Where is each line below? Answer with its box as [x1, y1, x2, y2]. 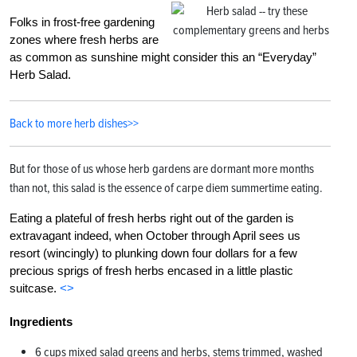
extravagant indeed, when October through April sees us [10, 228, 300, 242]
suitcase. [10, 280, 60, 295]
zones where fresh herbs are [10, 32, 159, 46]
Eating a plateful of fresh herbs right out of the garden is [10, 210, 294, 225]
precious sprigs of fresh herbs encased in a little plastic [10, 263, 293, 277]
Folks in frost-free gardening [10, 14, 155, 29]
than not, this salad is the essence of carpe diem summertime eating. [10, 179, 323, 196]
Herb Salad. [10, 67, 71, 81]
